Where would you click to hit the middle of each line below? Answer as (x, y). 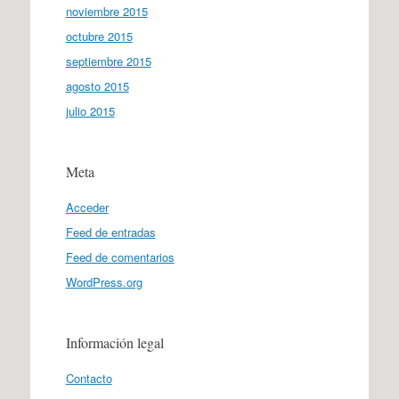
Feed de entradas (110, 232)
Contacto (89, 378)
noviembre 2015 (106, 11)
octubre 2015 (99, 36)
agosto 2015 (97, 86)
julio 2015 (90, 111)
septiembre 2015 (108, 61)
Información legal (114, 342)
